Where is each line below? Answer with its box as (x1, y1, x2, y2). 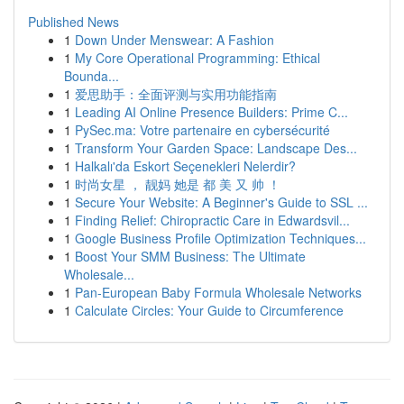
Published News (28, 13, 119, 31)
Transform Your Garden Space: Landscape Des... (75, 139, 357, 157)
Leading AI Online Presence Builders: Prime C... (75, 103, 348, 121)
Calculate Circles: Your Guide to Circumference (75, 301, 344, 319)
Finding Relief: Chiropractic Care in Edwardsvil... (75, 211, 350, 229)
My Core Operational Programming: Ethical (75, 49, 320, 67)
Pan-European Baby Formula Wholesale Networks (75, 283, 362, 301)
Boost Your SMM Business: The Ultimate (75, 247, 306, 265)
